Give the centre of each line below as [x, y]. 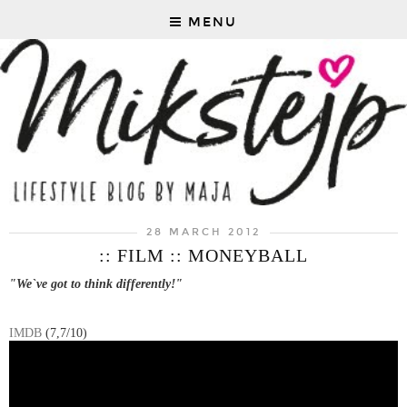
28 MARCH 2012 [203, 233]
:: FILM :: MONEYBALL [203, 256]
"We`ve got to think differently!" [98, 284]
